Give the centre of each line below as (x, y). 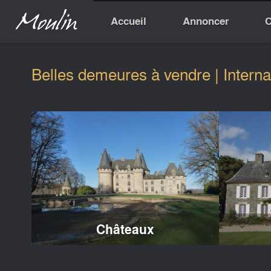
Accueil (129, 21)
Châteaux (125, 229)
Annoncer (206, 21)
